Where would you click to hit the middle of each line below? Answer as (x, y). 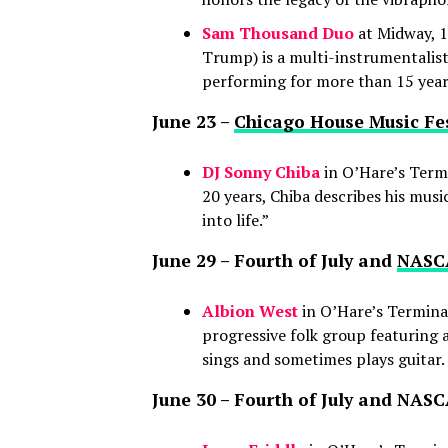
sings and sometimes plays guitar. (323, 358)
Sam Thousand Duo (278, 32)
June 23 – (193, 121)
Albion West (250, 310)
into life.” (235, 219)
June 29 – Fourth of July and (274, 260)
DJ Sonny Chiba (261, 171)
